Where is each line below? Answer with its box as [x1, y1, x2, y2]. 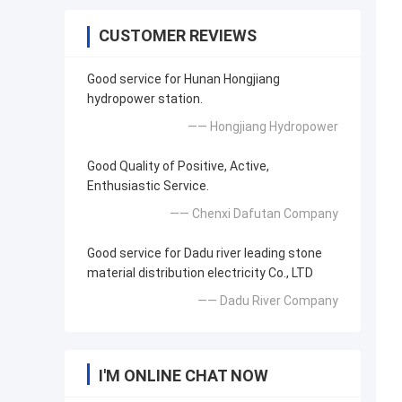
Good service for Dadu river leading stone [87, 246, 322, 261]
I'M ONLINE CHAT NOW [99, 366, 268, 386]
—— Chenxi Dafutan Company [170, 206, 338, 222]
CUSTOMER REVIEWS [99, 26, 257, 46]
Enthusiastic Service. [87, 179, 209, 194]
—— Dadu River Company [197, 293, 338, 309]
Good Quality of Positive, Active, [87, 159, 269, 174]
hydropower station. [87, 92, 203, 107]
